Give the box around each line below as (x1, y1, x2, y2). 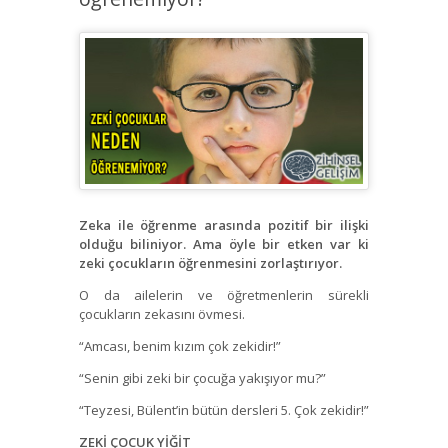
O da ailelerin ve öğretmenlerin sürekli (79, 286, 369, 305)
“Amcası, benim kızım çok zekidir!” (79, 337, 281, 356)
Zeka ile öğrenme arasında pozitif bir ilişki (79, 216, 369, 235)
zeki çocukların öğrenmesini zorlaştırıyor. (79, 254, 342, 273)
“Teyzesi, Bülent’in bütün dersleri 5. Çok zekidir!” (79, 401, 369, 420)
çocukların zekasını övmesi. (79, 305, 245, 324)
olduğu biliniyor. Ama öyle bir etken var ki (79, 235, 369, 254)
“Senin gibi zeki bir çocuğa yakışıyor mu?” (79, 369, 326, 388)
